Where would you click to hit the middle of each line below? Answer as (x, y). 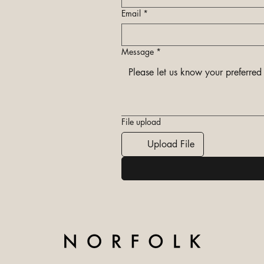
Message (138, 52)
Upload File (171, 144)
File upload (141, 122)
